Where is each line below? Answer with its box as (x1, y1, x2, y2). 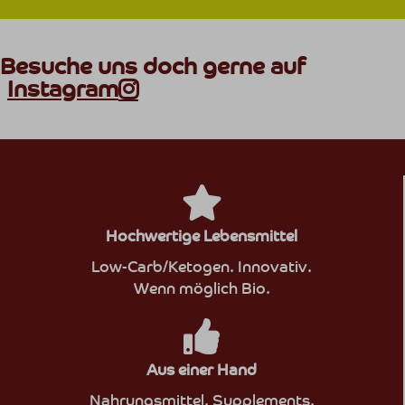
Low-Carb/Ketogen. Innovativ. (91, 258, 312, 278)
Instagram (7, 75, 118, 104)
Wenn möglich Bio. (133, 279, 270, 299)
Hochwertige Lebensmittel (106, 227, 297, 247)
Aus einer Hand (146, 361, 257, 381)
